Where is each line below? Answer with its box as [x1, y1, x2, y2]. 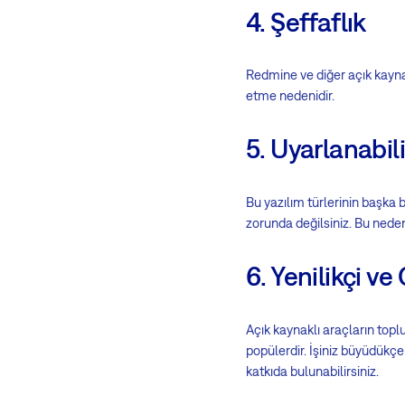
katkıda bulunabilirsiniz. [246, 363, 379, 379]
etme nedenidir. [246, 88, 334, 104]
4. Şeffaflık [246, 5, 366, 37]
